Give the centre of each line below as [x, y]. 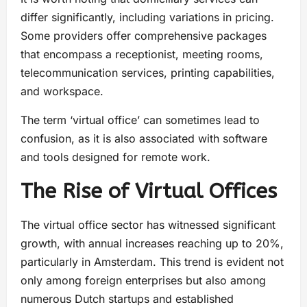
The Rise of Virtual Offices [152, 192]
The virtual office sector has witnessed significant [148, 225]
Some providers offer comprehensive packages [144, 36]
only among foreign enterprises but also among [143, 281]
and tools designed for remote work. [117, 157]
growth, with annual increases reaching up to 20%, [152, 244]
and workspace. [64, 91]
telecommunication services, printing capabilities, [148, 73]
